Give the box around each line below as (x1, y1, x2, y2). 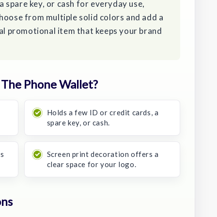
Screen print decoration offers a (46, 149, 159, 158)
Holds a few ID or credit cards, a (46, 108, 159, 117)
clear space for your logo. (46, 159, 137, 169)
